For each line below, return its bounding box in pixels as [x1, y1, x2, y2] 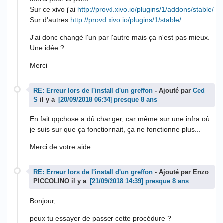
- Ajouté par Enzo [153, 169, 209, 176]
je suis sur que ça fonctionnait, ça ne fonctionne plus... [30, 125, 201, 134]
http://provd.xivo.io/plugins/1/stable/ [70, 16, 181, 24]
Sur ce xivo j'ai [30, 5, 77, 14]
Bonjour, [30, 197, 56, 205]
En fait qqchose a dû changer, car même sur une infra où [30, 115, 210, 123]
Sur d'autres [30, 16, 70, 24]
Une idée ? [30, 44, 64, 52]
